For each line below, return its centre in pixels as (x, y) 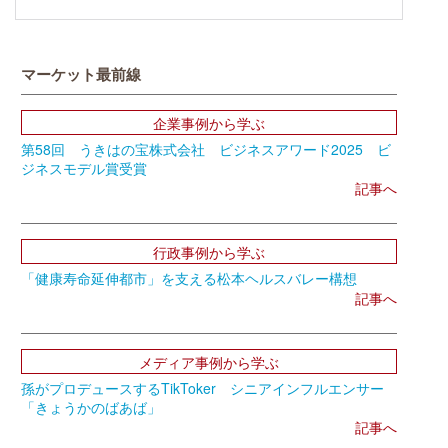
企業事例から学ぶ (209, 122)
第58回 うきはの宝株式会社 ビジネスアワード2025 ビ (205, 148)
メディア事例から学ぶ (209, 361)
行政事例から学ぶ (209, 251)
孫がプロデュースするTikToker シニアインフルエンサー (202, 387)
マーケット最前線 (80, 73)
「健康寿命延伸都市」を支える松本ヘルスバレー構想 (188, 277)
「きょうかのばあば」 (90, 406)
